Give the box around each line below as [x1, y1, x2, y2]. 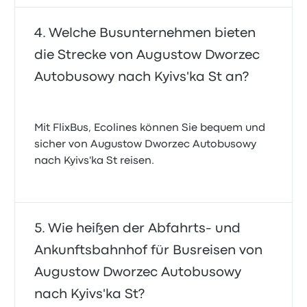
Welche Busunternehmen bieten [49, 27, 256, 40]
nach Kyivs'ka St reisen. [34, 156, 155, 167]
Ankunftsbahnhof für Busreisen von [34, 245, 263, 257]
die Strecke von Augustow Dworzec [34, 49, 260, 62]
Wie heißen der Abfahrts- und [48, 223, 241, 235]
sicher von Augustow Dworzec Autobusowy [34, 140, 257, 150]
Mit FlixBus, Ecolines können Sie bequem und [34, 123, 266, 134]
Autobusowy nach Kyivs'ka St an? [34, 71, 249, 84]
